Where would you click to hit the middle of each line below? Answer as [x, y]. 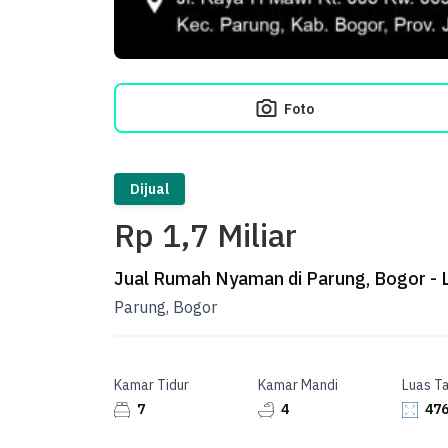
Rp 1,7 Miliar [205, 235]
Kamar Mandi [298, 385]
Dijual [149, 189]
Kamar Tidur [151, 385]
